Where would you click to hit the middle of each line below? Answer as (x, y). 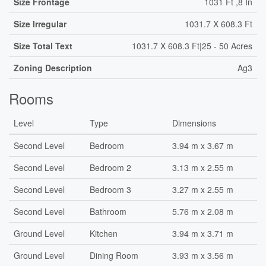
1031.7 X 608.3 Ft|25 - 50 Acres (192, 46)
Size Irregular (40, 24)
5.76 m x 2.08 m (203, 211)
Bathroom (108, 211)
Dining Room (114, 255)
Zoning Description (53, 68)
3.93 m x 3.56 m (203, 255)
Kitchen (104, 233)
